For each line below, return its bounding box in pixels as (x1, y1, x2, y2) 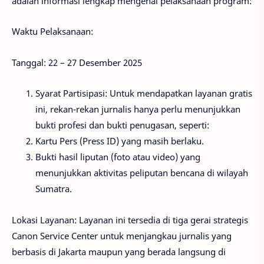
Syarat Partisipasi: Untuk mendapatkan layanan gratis (35, 87, 252, 100)
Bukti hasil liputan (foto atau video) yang (35, 151, 200, 163)
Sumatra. (35, 183, 72, 195)
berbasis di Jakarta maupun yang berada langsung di (12, 245, 226, 258)
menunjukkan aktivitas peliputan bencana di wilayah (35, 167, 248, 179)
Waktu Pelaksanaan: (12, 25, 93, 38)
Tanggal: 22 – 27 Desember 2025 (12, 56, 142, 68)
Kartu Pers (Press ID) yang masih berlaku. (35, 135, 204, 147)
